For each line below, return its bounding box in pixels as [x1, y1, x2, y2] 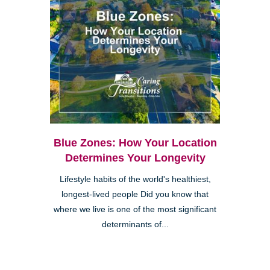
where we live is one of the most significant [54, 204, 216, 214]
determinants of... [101, 219, 169, 229]
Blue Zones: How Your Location [53, 136, 217, 149]
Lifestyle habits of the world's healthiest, [59, 174, 211, 184]
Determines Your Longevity [64, 151, 206, 164]
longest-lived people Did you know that [61, 189, 209, 199]
